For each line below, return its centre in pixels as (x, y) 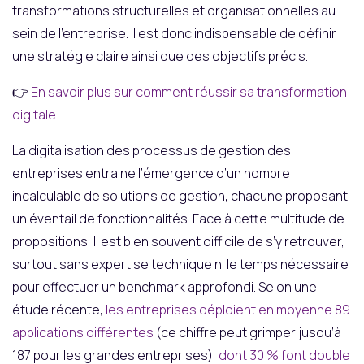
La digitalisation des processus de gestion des (152, 150)
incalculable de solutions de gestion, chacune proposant (180, 195)
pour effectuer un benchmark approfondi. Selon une (165, 286)
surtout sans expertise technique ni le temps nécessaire (180, 264)
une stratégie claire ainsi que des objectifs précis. (160, 56)
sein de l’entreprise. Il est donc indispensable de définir (174, 33)
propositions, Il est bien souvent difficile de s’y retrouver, (178, 241)
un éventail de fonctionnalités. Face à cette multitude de (178, 218)
